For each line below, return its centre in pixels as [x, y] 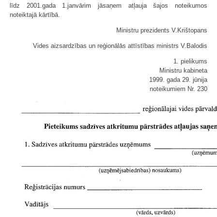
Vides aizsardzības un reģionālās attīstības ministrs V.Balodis [120, 46]
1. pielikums [190, 61]
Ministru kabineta [183, 70]
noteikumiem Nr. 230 [178, 89]
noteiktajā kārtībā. [37, 15]
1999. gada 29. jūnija [178, 80]
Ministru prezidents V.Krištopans [162, 30]
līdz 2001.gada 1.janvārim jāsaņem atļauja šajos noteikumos [108, 6]
